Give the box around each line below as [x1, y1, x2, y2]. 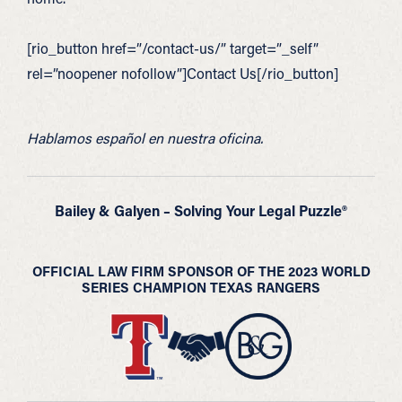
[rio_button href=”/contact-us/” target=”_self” [27, 39, 319, 57]
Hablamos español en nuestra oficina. [27, 128, 263, 147]
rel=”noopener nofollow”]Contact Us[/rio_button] [27, 64, 338, 83]
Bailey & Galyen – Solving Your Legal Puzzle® [55, 201, 347, 220]
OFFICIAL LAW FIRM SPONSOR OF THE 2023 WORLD [31, 262, 371, 280]
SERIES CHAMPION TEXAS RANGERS [82, 278, 320, 296]
